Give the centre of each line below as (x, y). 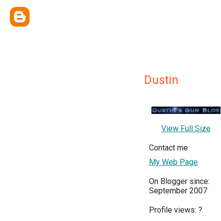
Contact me (168, 148)
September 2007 (178, 191)
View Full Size (186, 129)
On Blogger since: (179, 181)
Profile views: (174, 210)
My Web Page (173, 162)
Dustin (161, 80)
